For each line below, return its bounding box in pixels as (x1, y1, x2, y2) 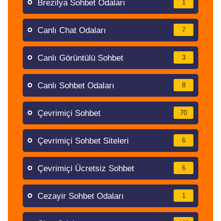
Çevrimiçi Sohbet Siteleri (37, 136, 129, 146)
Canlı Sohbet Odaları (37, 81, 114, 90)
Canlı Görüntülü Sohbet (37, 53, 123, 63)
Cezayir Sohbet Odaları (37, 191, 124, 201)
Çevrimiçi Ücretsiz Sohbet (37, 164, 134, 173)
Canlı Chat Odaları (37, 26, 106, 35)
